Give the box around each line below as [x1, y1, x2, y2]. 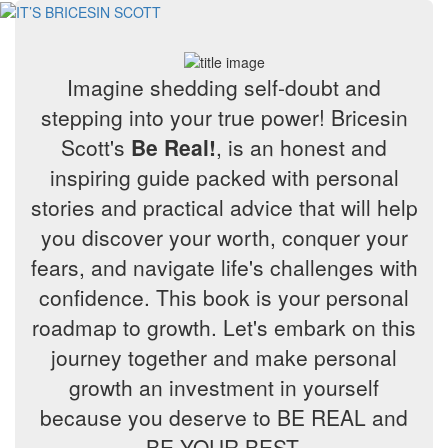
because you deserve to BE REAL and [40, 402, 408, 433]
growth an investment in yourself [69, 372, 379, 403]
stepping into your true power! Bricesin [40, 102, 408, 133]
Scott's [61, 132, 131, 163]
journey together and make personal [51, 342, 397, 373]
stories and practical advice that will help [30, 192, 418, 223]
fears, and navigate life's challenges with [30, 252, 418, 283]
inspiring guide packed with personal [49, 162, 399, 193]
